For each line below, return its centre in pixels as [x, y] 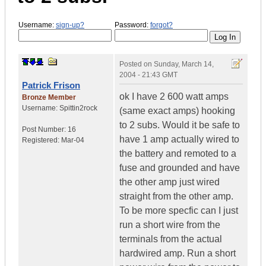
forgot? [161, 25]
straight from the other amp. [176, 197]
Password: [132, 25]
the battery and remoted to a [178, 154]
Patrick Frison [51, 85]
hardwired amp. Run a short [178, 254]
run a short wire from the [170, 225]
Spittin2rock [78, 108]
